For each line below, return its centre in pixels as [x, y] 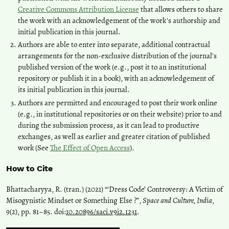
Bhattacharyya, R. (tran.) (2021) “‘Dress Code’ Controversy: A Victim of [114, 189]
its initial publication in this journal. [74, 90]
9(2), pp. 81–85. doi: [36, 212]
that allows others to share [181, 9]
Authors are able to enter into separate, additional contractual [114, 45]
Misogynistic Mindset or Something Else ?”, [74, 201]
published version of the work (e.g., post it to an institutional [112, 67]
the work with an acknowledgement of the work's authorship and [119, 20]
